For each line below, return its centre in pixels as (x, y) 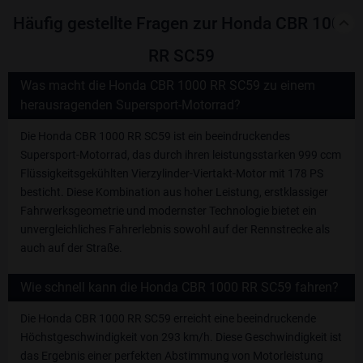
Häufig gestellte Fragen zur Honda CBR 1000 (181, 24)
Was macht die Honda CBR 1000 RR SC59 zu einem (168, 86)
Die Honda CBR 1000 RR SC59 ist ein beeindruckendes (155, 137)
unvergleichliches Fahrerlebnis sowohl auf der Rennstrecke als (175, 230)
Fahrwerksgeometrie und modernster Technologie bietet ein (169, 211)
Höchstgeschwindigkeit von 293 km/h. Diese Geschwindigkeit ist (181, 337)
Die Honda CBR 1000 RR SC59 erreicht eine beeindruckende (168, 319)
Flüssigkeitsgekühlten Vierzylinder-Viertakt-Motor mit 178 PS (172, 174)
